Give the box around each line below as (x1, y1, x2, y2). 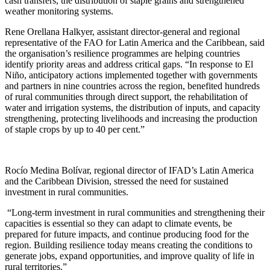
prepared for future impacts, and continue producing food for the (5, 228, 249, 239)
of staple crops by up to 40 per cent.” (5, 124, 145, 134)
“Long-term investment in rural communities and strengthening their (5, 207, 265, 218)
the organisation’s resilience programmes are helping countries (5, 48, 240, 58)
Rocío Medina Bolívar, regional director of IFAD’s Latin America (5, 165, 254, 175)
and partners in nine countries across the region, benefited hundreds (5, 80, 260, 91)
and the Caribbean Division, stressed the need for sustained (5, 175, 228, 186)
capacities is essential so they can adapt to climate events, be (5, 218, 232, 228)
